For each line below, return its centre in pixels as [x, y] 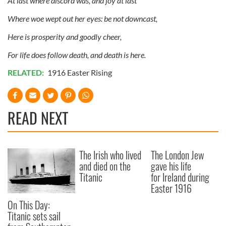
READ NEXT [38, 118]
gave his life [171, 166]
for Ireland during [180, 177]
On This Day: [29, 205]
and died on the [105, 166]
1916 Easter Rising [80, 72]
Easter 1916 [172, 188]
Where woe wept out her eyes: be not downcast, [82, 18]
